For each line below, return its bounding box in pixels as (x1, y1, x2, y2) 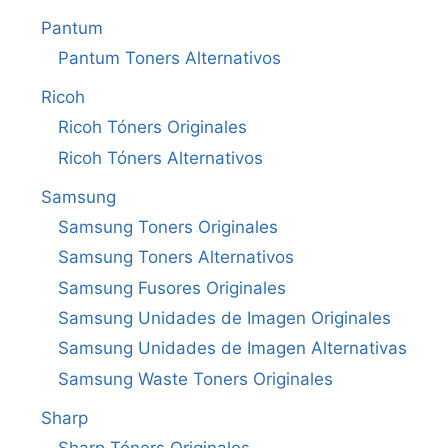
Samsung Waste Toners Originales (58, 369, 333, 390)
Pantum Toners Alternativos (58, 48, 281, 69)
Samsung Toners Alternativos (58, 247, 294, 268)
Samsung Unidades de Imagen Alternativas (58, 338, 407, 359)
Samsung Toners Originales (58, 217, 278, 238)
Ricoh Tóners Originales (58, 117, 247, 138)
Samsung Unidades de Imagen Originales (58, 308, 391, 329)
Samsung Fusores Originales (58, 278, 286, 299)
